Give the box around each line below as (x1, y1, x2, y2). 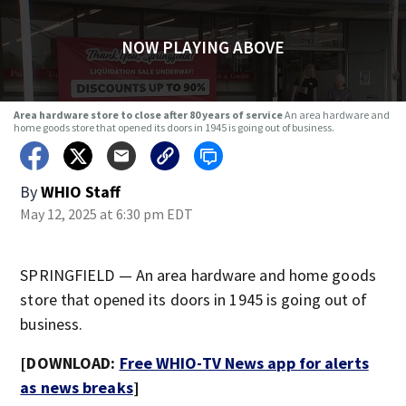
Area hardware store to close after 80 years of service (13, 108, 285, 121)
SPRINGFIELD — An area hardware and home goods (20, 265, 376, 285)
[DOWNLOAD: (20, 353, 120, 373)
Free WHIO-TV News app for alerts (119, 353, 369, 373)
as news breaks (20, 377, 133, 398)
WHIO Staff (41, 181, 121, 202)
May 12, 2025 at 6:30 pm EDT (20, 205, 194, 223)
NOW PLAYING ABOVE (121, 36, 285, 58)
